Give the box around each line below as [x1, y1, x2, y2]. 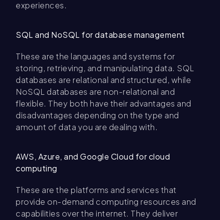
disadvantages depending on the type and [16, 110, 179, 120]
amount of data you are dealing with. [16, 122, 158, 132]
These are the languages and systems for [16, 51, 175, 61]
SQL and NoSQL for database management [16, 29, 185, 40]
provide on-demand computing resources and [16, 196, 196, 207]
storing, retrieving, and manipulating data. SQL [16, 63, 194, 73]
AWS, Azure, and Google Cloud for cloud [16, 151, 170, 162]
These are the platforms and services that [16, 185, 177, 195]
